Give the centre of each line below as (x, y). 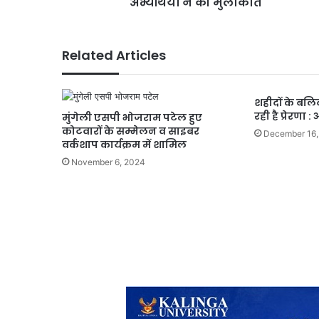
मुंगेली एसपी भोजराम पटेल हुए (132, 117)
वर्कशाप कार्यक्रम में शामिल (124, 144)
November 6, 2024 (108, 162)
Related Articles (114, 55)
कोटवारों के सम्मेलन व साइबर (131, 131)
